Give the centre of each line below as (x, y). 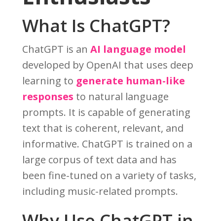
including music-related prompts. (100, 191)
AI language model (138, 49)
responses (48, 97)
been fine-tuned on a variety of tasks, (109, 176)
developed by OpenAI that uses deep (108, 65)
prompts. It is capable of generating (106, 112)
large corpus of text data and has (99, 160)
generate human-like (130, 81)
